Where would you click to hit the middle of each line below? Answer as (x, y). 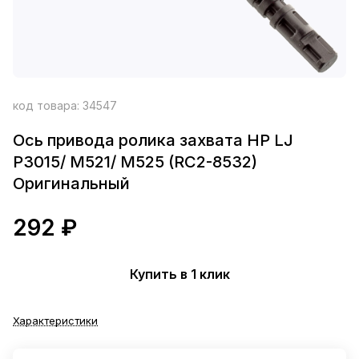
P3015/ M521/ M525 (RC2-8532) (135, 162)
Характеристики (55, 321)
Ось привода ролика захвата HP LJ (153, 140)
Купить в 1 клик (179, 274)
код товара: (48, 105)
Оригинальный (71, 184)
